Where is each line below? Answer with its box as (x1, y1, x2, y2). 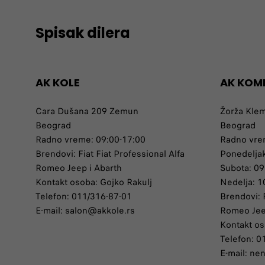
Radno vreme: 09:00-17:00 (35, 133, 146, 146)
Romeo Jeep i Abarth (35, 161, 122, 174)
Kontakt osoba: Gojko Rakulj (35, 176, 152, 189)
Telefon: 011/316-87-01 (35, 190, 132, 203)
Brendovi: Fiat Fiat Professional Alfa (35, 147, 185, 160)
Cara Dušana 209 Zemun (35, 105, 138, 118)
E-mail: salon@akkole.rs (35, 204, 135, 217)
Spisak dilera (35, 23, 130, 43)
